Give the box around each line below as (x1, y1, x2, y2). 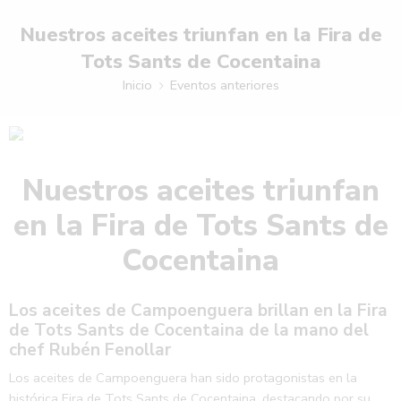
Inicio (122, 75, 152, 94)
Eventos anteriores (169, 75, 279, 94)
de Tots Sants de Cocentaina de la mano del (9, 318, 369, 342)
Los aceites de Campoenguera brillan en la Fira (9, 298, 388, 322)
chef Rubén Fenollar (9, 337, 171, 362)
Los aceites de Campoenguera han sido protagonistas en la (9, 369, 357, 388)
